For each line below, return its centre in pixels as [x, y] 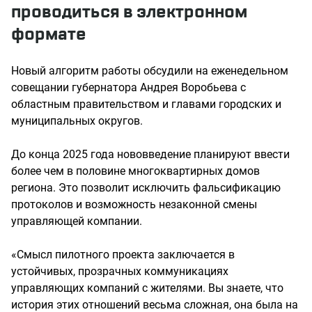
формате [49, 35]
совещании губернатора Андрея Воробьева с [128, 88]
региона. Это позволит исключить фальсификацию [146, 188]
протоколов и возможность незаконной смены [134, 205]
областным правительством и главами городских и [146, 104]
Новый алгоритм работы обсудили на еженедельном [150, 71]
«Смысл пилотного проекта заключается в [123, 255]
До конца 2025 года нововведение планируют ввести [150, 155]
